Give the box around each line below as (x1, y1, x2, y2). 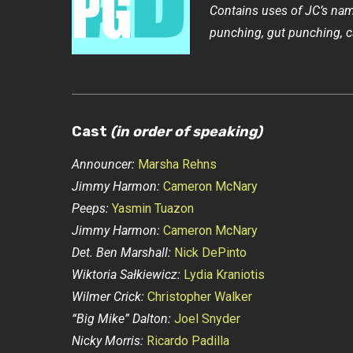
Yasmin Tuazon (111, 201, 194, 216)
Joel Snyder (173, 311, 240, 326)
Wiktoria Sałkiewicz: (71, 267, 180, 282)
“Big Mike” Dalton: (71, 311, 171, 326)
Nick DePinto (173, 245, 247, 260)
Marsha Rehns (137, 157, 217, 172)
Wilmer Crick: (71, 289, 144, 304)
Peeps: (71, 201, 109, 216)
